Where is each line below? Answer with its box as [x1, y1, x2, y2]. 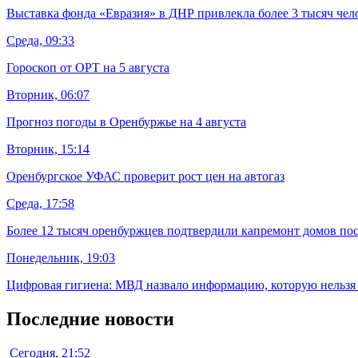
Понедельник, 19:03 [6, 250, 115, 265]
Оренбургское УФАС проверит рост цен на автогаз [6, 169, 284, 183]
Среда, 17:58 [6, 196, 74, 210]
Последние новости [6, 308, 174, 329]
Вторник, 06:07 [6, 87, 89, 101]
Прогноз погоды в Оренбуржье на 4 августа [6, 114, 246, 129]
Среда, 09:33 [6, 33, 74, 47]
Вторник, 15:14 [6, 141, 89, 156]
